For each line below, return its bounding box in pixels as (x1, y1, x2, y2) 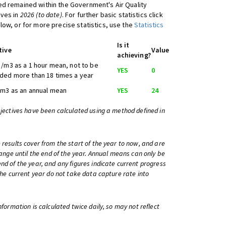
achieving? (117, 50, 151, 60)
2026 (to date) (20, 10, 62, 19)
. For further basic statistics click (62, 10, 163, 19)
